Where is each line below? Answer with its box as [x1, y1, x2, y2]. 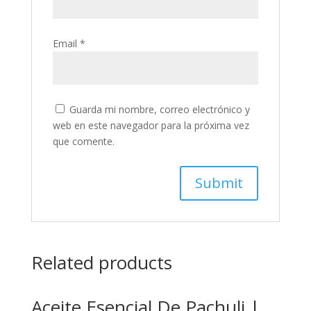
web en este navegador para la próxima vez [52, 118, 249, 132]
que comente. [52, 134, 115, 148]
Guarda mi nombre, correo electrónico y [69, 102, 250, 116]
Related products [31, 249, 172, 275]
